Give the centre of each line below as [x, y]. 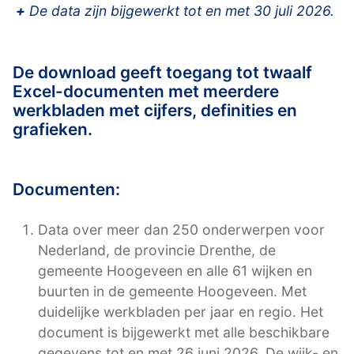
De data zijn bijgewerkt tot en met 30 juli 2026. [180, 11]
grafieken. [53, 130]
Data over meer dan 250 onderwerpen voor [181, 229]
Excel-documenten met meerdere [146, 92]
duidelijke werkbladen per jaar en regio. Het [181, 311]
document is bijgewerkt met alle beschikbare [184, 332]
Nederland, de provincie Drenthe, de [157, 250]
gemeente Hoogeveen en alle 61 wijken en [175, 270]
